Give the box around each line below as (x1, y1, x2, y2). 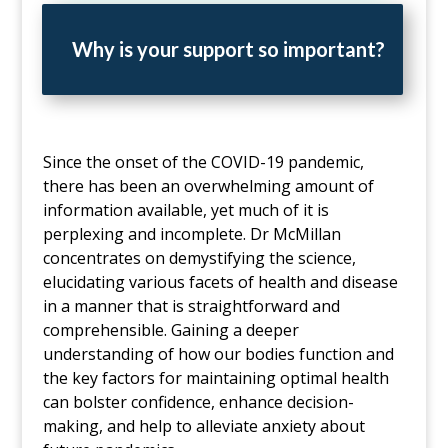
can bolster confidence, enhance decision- (42, 391, 354, 414)
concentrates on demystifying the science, (42, 247, 356, 270)
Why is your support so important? (72, 36, 386, 61)
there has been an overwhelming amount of (42, 175, 374, 198)
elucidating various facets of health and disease (42, 271, 398, 294)
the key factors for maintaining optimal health (42, 367, 389, 390)
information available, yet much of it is (42, 199, 329, 222)
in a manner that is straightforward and (42, 295, 340, 318)
